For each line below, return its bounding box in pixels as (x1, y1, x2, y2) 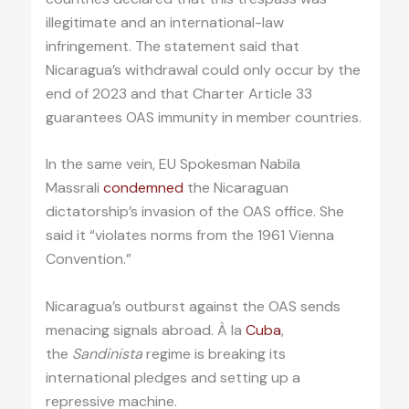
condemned (102, 178, 184, 198)
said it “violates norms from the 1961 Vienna (45, 225, 334, 246)
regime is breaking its (142, 343, 286, 363)
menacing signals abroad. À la (45, 320, 246, 340)
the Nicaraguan (183, 178, 288, 198)
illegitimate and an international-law (45, 12, 284, 32)
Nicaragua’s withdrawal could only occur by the (45, 59, 361, 79)
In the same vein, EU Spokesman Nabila (45, 154, 300, 174)
